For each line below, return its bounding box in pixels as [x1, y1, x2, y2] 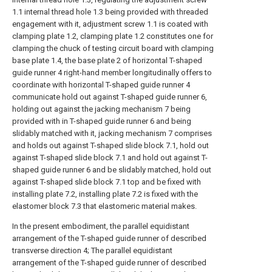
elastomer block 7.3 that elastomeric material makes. [12, 202, 197, 211]
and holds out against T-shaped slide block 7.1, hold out [12, 141, 209, 150]
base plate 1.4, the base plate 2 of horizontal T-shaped [12, 56, 202, 65]
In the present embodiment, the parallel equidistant [12, 222, 189, 231]
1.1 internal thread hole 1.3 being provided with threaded [12, 7, 208, 16]
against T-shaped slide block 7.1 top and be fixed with [12, 177, 201, 186]
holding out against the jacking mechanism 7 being [12, 104, 191, 114]
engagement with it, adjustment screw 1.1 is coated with [12, 19, 208, 29]
